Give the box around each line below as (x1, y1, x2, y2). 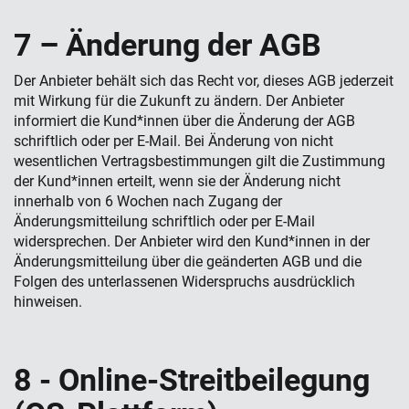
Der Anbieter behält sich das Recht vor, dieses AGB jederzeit (14, 72, 393, 89)
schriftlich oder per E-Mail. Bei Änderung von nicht (14, 132, 333, 150)
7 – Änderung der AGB (14, 23, 321, 65)
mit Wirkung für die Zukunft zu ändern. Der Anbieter (14, 92, 344, 110)
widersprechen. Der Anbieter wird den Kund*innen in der (14, 233, 370, 250)
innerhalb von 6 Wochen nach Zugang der (14, 193, 282, 210)
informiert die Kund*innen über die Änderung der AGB (14, 112, 355, 130)
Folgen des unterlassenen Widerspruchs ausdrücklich (14, 273, 355, 290)
